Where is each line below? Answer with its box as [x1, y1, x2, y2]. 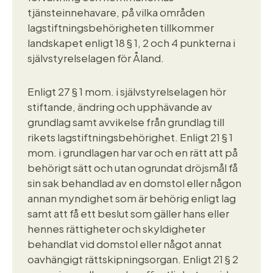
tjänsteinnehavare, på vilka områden [27, 5, 205, 19]
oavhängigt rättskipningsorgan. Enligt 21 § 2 [27, 252, 238, 266]
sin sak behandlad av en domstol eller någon [27, 175, 241, 190]
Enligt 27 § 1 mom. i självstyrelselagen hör [27, 84, 226, 98]
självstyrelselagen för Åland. [27, 51, 164, 65]
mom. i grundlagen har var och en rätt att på [27, 145, 238, 159]
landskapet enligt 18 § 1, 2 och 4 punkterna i [27, 35, 235, 49]
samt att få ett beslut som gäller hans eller [27, 206, 229, 220]
